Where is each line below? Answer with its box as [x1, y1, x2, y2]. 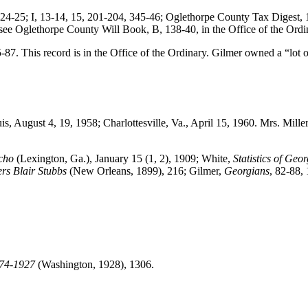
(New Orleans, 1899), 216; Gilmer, [67, 165, 224, 177]
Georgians [224, 165, 269, 177]
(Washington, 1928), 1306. [35, 258, 154, 271]
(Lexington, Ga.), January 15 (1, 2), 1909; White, [14, 153, 233, 165]
